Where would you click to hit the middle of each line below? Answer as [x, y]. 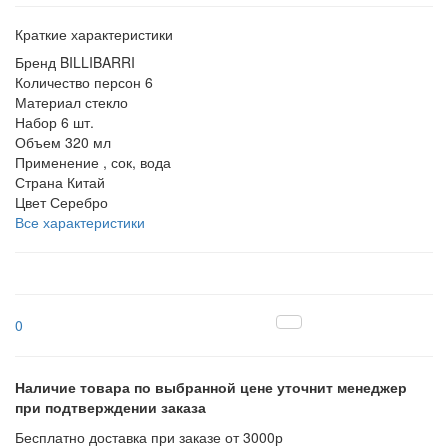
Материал [48, 102]
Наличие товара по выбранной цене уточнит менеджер [211, 387]
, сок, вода [137, 162]
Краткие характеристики [94, 34]
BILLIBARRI [97, 62]
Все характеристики [80, 222]
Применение [57, 162]
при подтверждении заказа [110, 407]
